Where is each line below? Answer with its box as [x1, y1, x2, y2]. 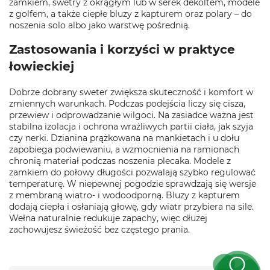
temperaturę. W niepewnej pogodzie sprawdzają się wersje [9, 178, 256, 189]
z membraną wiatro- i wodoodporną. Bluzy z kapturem [9, 190, 240, 201]
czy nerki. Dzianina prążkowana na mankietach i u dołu [9, 133, 239, 143]
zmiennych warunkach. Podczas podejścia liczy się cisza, [9, 98, 245, 109]
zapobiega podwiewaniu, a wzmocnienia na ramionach [9, 144, 239, 155]
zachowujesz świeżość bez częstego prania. [9, 224, 190, 235]
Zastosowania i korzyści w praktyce [9, 42, 235, 57]
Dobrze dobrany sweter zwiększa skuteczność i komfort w [9, 87, 253, 98]
